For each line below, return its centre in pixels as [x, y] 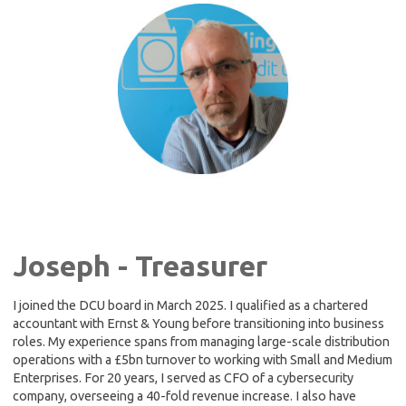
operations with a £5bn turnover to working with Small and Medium [203, 360]
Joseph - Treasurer [140, 266]
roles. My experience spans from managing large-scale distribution [201, 342]
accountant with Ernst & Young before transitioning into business [198, 324]
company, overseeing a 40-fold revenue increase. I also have [184, 396]
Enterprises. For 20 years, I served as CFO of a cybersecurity [183, 378]
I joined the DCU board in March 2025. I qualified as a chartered [190, 306]
